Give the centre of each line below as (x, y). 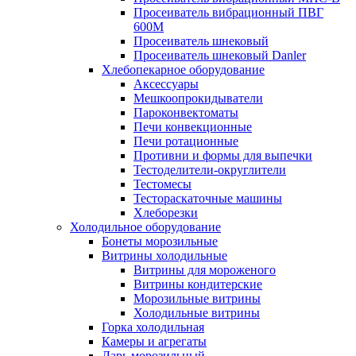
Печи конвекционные (193, 126)
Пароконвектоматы (186, 112)
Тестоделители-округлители (210, 169)
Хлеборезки (166, 212)
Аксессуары (166, 83)
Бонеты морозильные (160, 241)
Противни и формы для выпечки (223, 155)
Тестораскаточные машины (208, 198)
